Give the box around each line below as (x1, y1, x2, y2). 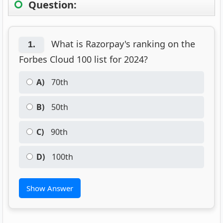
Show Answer (26, 183, 73, 193)
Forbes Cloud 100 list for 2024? (19, 53, 148, 65)
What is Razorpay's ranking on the (49, 38, 195, 50)
